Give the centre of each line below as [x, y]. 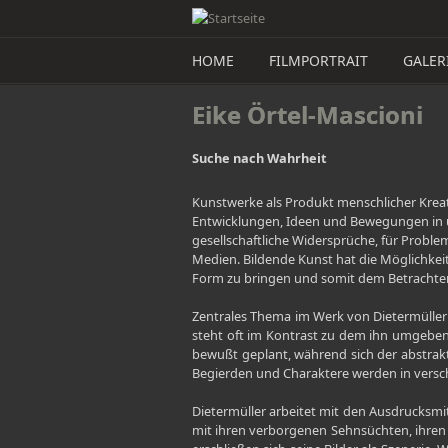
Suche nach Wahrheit [259, 158]
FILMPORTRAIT [318, 60]
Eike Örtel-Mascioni [307, 114]
